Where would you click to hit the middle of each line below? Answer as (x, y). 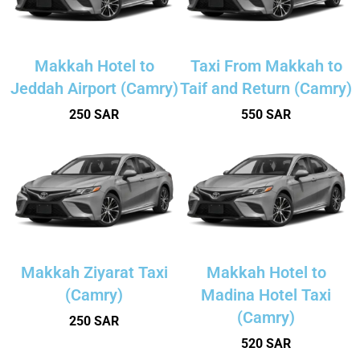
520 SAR (266, 343)
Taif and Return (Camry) (266, 89)
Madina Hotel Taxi (266, 295)
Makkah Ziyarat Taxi (94, 272)
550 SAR (266, 115)
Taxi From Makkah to (266, 66)
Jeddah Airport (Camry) (94, 89)
